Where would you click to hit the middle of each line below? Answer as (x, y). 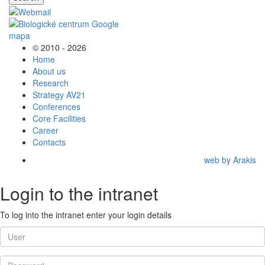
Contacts (49, 142)
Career (46, 130)
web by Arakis (230, 159)
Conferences (56, 106)
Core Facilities (59, 118)
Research (51, 83)
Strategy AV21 (59, 94)
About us (49, 71)
